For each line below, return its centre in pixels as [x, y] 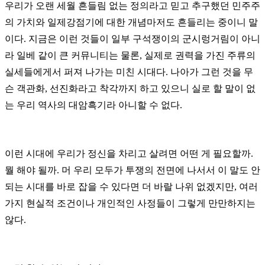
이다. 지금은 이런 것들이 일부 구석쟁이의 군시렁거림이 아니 [132, 39]
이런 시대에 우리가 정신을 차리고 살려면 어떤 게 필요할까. [129, 154]
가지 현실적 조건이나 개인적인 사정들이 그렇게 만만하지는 [130, 203]
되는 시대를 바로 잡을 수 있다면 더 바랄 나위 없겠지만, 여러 [131, 187]
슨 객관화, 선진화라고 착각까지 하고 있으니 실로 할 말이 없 [130, 89]
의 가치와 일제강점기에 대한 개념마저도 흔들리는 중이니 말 [131, 22]
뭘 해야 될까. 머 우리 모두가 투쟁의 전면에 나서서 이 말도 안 [132, 170]
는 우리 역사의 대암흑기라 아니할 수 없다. [93, 105]
